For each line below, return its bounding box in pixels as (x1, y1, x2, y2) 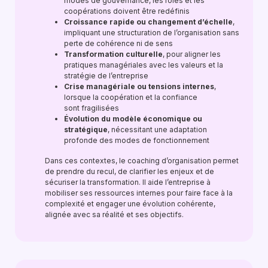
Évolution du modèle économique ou (64, 114, 202, 123)
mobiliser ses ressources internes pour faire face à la (45, 188, 233, 197)
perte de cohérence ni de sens (64, 39, 173, 48)
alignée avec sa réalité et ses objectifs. (45, 210, 184, 219)
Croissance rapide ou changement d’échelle (64, 17, 233, 26)
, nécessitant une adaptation (108, 125, 207, 134)
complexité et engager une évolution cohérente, (45, 199, 215, 208)
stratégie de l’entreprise (64, 71, 148, 80)
